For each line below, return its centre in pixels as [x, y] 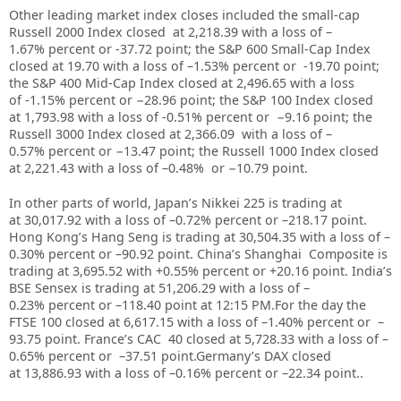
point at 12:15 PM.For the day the [265, 304]
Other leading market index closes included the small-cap [184, 14]
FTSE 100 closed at [66, 321]
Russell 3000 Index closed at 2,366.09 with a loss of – [171, 133]
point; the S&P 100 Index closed [277, 99]
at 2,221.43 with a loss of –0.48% [107, 167]
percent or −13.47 [104, 150]
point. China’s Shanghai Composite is [271, 253]
